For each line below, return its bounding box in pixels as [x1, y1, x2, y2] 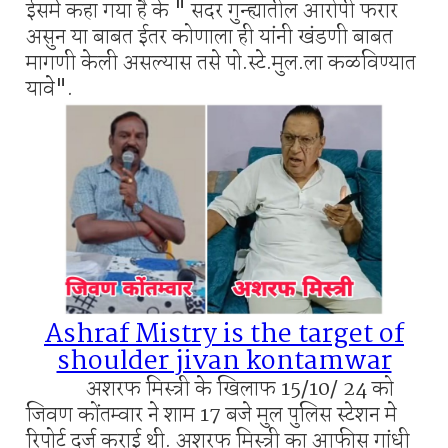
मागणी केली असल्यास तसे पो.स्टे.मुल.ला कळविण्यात [26, 46, 416, 81]
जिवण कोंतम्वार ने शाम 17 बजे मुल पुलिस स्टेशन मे [26, 398, 397, 433]
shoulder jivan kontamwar [56, 341, 392, 384]
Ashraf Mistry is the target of [44, 314, 404, 357]
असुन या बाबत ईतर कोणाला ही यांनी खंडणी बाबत [26, 20, 393, 55]
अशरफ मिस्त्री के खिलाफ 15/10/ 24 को [26, 372, 394, 407]
